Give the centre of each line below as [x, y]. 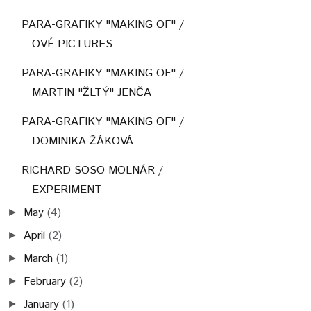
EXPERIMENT [67, 190]
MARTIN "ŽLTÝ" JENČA [91, 92]
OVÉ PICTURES [72, 44]
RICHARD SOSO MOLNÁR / [92, 170]
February [45, 281]
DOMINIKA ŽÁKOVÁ [82, 141]
